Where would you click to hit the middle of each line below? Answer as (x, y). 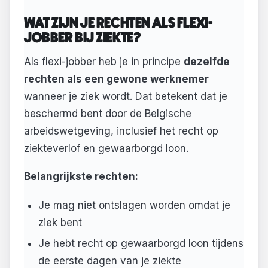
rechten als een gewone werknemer (116, 79)
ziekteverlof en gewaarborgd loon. (106, 148)
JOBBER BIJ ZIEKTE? (83, 39)
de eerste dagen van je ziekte (109, 261)
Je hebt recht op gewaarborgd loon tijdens (141, 243)
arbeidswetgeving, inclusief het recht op (121, 131)
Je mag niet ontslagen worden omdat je (134, 205)
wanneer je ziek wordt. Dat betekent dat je (126, 96)
